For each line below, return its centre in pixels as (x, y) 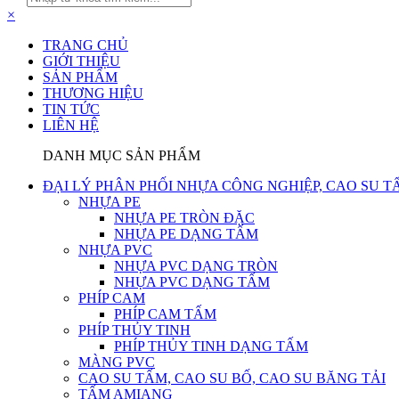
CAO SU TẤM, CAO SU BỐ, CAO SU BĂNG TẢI (232, 378)
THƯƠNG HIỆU (93, 93)
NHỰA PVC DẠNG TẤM (192, 281)
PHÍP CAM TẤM (165, 313)
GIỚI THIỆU (81, 61)
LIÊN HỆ (71, 125)
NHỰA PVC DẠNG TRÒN (196, 265)
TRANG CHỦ (85, 45)
